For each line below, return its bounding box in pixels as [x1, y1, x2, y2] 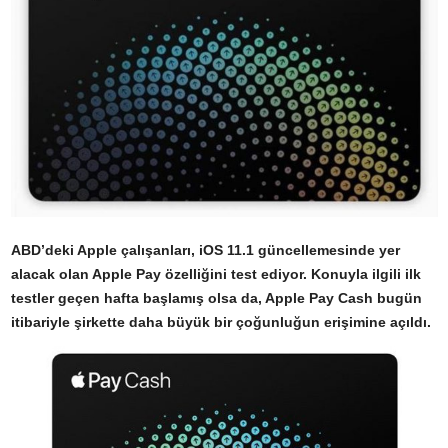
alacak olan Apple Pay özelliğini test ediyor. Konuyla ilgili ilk [11, 266, 421, 283]
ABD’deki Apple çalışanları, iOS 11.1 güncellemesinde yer [11, 242, 400, 259]
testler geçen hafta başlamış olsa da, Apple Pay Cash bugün [11, 290, 422, 307]
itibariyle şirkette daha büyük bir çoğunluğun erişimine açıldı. [11, 314, 431, 331]
